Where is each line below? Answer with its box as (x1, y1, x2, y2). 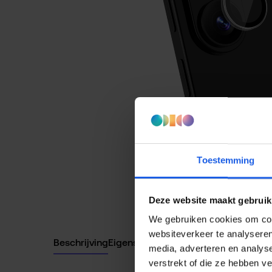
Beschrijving (53, 237, 108, 248)
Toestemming (197, 155, 255, 166)
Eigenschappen (108, 237, 177, 248)
